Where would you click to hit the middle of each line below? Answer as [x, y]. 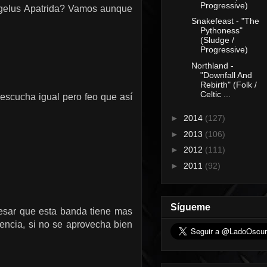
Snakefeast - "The [225, 21]
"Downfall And [226, 75]
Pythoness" [221, 31]
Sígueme [190, 207]
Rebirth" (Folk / [228, 84]
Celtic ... [215, 94]
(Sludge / [217, 40]
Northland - [212, 65]
